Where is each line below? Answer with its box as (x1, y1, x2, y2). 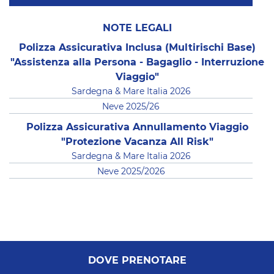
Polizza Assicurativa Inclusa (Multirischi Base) (18, 43, 256, 53)
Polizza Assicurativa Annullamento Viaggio (26, 122, 248, 133)
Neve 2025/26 (102, 103, 160, 112)
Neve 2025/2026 (97, 168, 165, 177)
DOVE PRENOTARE (87, 256, 187, 266)
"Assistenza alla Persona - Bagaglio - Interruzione (10, 57, 264, 68)
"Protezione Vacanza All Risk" (61, 137, 213, 147)
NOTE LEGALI (102, 23, 172, 34)
